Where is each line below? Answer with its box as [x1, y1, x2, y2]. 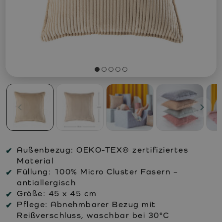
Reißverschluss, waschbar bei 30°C [17, 210, 169, 220]
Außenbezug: [17, 145, 74, 155]
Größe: [17, 188, 46, 198]
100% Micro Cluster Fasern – [51, 166, 178, 176]
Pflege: [17, 199, 48, 209]
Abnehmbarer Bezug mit [48, 199, 156, 209]
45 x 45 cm [46, 188, 97, 198]
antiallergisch [17, 177, 76, 187]
